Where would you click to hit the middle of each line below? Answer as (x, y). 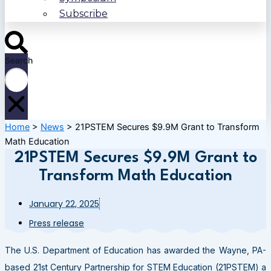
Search (19, 60)
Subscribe (83, 14)
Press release (57, 224)
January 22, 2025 (64, 204)
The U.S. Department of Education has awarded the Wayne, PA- (135, 250)
